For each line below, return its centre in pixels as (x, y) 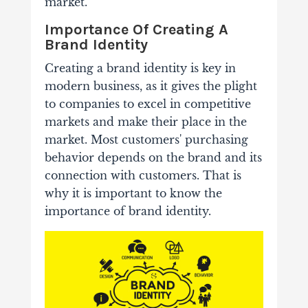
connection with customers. (123, 176)
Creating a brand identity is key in (140, 68)
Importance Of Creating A (136, 30)
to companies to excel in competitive (147, 104)
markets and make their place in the (145, 122)
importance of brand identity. (128, 211)
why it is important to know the (133, 194)
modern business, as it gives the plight (151, 86)
